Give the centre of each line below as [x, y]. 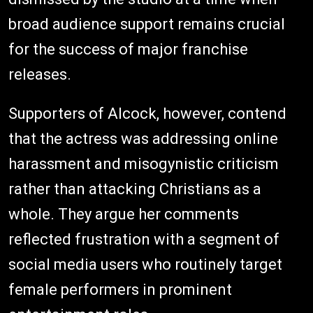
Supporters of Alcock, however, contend [147, 113]
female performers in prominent [120, 289]
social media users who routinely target [145, 264]
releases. [40, 74]
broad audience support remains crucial [147, 24]
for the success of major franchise [128, 49]
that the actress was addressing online [143, 138]
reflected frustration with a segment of [144, 239]
